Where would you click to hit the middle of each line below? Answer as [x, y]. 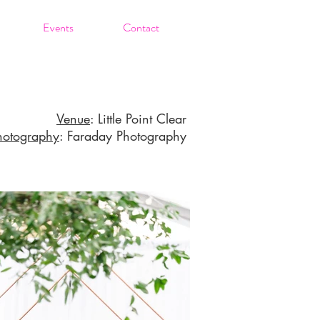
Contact [141, 27]
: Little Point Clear [138, 119]
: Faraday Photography [123, 136]
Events [58, 27]
